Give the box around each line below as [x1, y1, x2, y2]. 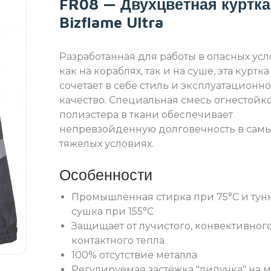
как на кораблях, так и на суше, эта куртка [59, 65, 269, 77]
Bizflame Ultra [59, 13, 163, 31]
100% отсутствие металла [71, 249, 197, 261]
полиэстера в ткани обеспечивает [59, 109, 233, 121]
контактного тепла [71, 235, 165, 247]
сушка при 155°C [71, 206, 154, 218]
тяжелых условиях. [59, 138, 154, 150]
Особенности [59, 166, 152, 184]
